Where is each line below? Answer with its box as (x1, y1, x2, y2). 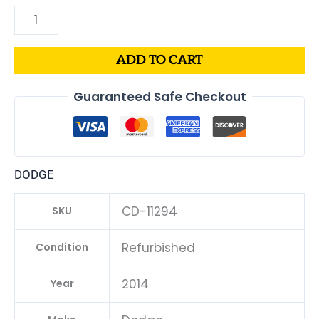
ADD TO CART (116, 52, 203, 68)
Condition (36, 240, 88, 255)
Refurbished (122, 239, 195, 257)
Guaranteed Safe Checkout (73, 88, 246, 105)
